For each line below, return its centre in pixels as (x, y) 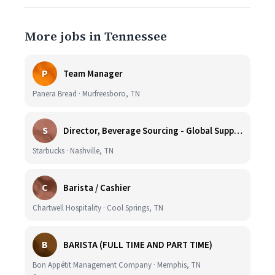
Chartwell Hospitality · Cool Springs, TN (98, 208)
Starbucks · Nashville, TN (73, 151)
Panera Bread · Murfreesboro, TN (86, 94)
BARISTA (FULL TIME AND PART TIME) (138, 245)
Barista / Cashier (97, 188)
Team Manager (93, 74)
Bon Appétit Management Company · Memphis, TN (117, 265)
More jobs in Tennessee (96, 36)
